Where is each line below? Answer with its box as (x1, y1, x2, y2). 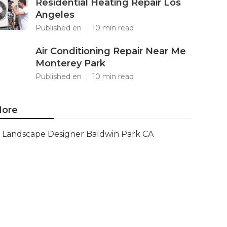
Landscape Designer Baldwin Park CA (2, 129, 154, 139)
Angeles (35, 9, 74, 20)
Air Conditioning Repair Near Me (35, 46, 186, 57)
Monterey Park (35, 58, 105, 69)
